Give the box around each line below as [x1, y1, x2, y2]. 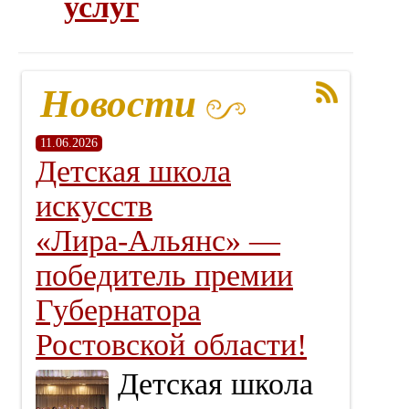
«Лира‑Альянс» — [36, 224, 280, 257]
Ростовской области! [36, 328, 307, 362]
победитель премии [36, 258, 293, 292]
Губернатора [36, 293, 201, 327]
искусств [36, 189, 152, 223]
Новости [40, 82, 196, 125]
